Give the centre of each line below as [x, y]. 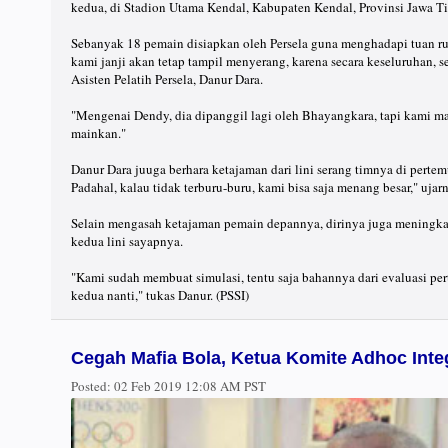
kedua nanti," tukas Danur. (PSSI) [160, 295]
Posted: [91, 386]
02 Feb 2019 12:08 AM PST [188, 386]
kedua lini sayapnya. [127, 241]
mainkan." [98, 133]
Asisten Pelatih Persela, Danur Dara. [167, 79]
